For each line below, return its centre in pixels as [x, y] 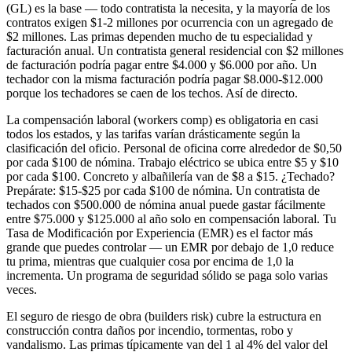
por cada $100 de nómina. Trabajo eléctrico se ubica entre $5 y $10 [172, 163]
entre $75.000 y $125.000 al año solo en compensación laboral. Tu [171, 219]
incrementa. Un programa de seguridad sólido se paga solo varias [167, 276]
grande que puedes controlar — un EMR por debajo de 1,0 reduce [170, 247]
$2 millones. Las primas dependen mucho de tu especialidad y [159, 37]
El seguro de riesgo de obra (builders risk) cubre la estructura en [164, 317]
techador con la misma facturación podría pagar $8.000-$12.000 [165, 79]
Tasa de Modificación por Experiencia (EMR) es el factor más [159, 233]
